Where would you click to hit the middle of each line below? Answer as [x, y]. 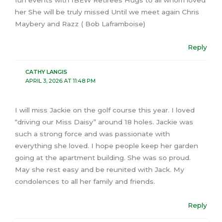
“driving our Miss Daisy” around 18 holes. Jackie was [104, 122]
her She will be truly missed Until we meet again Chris [107, 12]
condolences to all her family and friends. [85, 182]
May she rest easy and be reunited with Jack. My [100, 170]
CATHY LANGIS [46, 72]
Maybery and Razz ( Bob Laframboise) [80, 24]
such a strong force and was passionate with [92, 134]
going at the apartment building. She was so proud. [103, 158]
